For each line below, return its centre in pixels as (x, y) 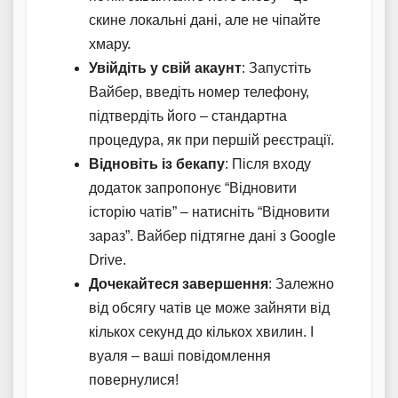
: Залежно (301, 283)
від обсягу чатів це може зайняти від (209, 307)
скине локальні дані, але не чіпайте (205, 20)
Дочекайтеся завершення (179, 283)
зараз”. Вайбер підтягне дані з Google (212, 235)
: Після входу (268, 163)
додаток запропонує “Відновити (193, 187)
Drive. (107, 259)
